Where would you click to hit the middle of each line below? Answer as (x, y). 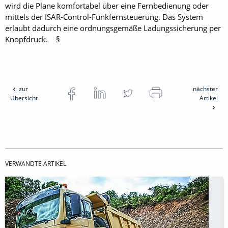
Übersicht (24, 98)
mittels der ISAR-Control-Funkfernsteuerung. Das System (104, 17)
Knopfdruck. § (33, 39)
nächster (205, 89)
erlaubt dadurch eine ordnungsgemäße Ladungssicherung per (113, 28)
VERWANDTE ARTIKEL (36, 164)
